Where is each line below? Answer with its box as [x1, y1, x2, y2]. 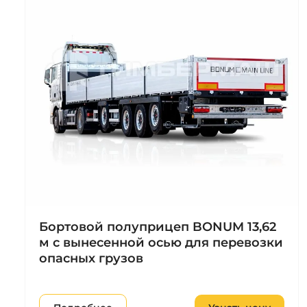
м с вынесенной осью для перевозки [39, 234, 283, 250]
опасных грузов [39, 250, 143, 266]
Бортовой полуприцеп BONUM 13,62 [39, 219, 276, 234]
